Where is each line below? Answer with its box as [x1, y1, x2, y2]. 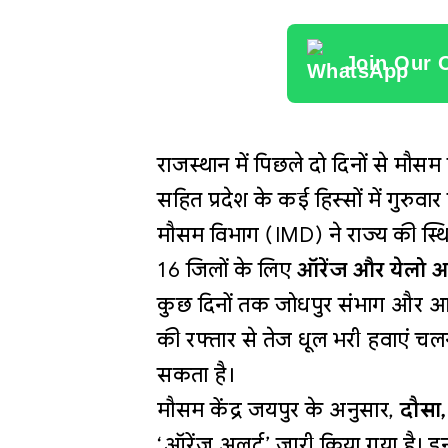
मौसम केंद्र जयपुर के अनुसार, [157, 396, 401, 423]
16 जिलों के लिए [157, 256, 297, 283]
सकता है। [157, 361, 235, 388]
